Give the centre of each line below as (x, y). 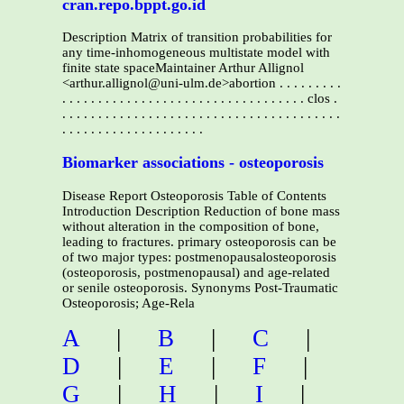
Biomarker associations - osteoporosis (193, 162)
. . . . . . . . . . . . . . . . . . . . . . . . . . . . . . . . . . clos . (200, 99)
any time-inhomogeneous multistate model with (196, 53)
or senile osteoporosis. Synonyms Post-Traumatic (200, 287)
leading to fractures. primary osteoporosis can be (199, 241)
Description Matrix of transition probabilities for (197, 37)
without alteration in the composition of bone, (191, 226)
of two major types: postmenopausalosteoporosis (199, 257)
